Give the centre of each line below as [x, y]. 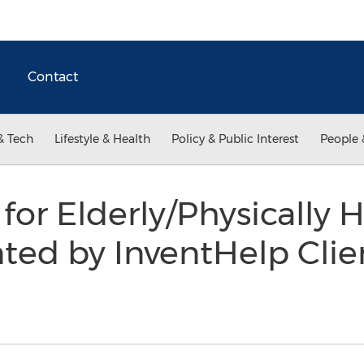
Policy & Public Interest [235, 139]
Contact [53, 77]
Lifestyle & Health [102, 139]
